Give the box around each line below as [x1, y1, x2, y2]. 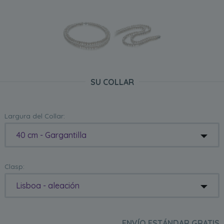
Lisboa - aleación [16, 180, 80, 191]
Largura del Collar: [4, 112, 65, 120]
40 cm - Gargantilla [16, 130, 87, 140]
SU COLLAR [90, 77, 134, 87]
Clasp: [4, 162, 25, 171]
